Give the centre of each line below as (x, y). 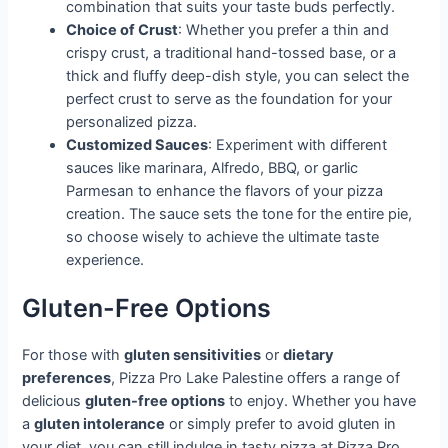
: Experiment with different (298, 144)
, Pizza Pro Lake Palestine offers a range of (256, 378)
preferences (67, 378)
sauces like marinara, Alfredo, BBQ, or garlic (212, 167)
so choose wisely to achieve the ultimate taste (223, 236)
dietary (309, 355)
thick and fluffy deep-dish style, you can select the (238, 75)
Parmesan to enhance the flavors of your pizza (225, 190)
